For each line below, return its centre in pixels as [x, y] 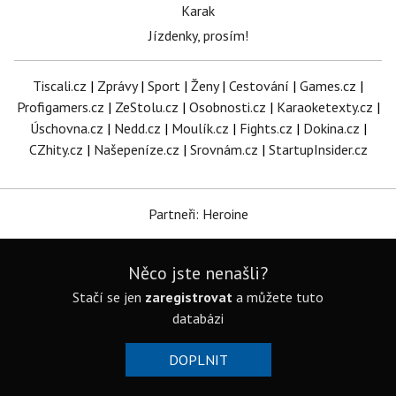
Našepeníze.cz [136, 150]
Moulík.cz [200, 129]
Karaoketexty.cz [324, 107]
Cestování [259, 86]
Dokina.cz [331, 129]
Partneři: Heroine [198, 214]
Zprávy [117, 86]
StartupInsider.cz [318, 150]
